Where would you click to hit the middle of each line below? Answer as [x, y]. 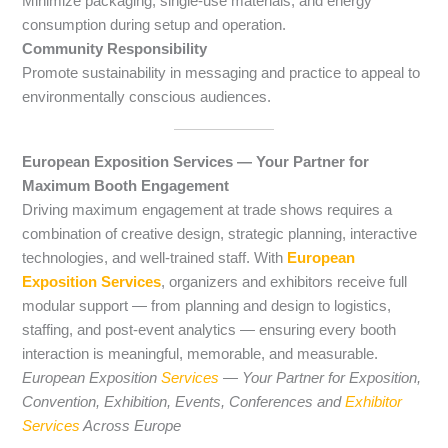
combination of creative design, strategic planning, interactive [220, 233]
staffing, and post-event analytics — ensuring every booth [209, 329]
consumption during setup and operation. [154, 24]
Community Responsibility [115, 48]
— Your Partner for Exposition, [320, 377]
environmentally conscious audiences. [147, 96]
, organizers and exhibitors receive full [284, 281]
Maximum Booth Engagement [126, 185]
